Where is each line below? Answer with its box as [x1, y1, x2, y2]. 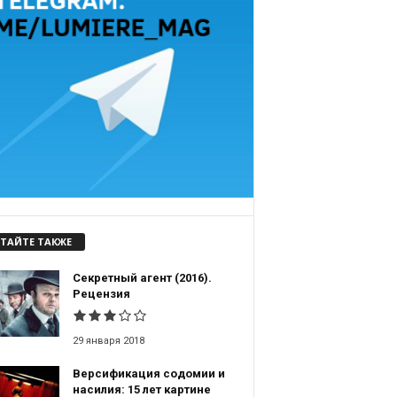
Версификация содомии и [72, 367, 225, 381]
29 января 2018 [72, 335, 144, 347]
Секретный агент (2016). [72, 271, 212, 285]
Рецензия [72, 287, 130, 301]
